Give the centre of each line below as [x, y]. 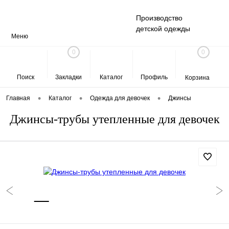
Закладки [69, 77]
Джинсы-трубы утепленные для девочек [114, 119]
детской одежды [163, 29]
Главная [18, 98]
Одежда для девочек [120, 98]
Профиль [154, 77]
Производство [159, 18]
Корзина [197, 77]
